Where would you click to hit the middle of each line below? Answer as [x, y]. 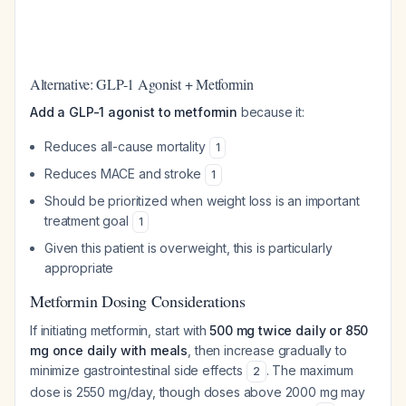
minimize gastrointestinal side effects [138, 370]
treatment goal [88, 221]
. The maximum [309, 370]
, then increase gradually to [267, 350]
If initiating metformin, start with [120, 330]
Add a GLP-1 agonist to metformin [134, 112]
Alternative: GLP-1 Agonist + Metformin [142, 84]
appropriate [79, 268]
